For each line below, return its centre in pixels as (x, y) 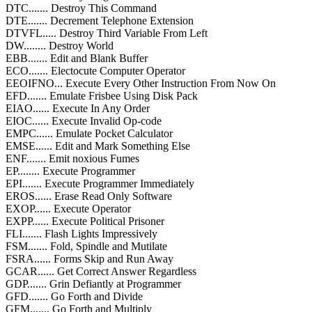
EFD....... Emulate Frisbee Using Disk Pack (102, 95)
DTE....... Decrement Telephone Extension (100, 20)
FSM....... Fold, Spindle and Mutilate (86, 246)
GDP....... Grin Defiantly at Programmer (93, 283)
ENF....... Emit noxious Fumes (72, 158)
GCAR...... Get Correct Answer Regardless (101, 271)
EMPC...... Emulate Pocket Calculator (89, 133)
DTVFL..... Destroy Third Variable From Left (107, 33)
